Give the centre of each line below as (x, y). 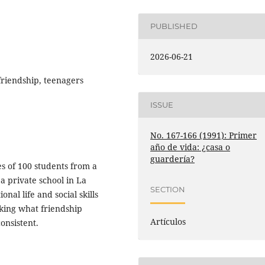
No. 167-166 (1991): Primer (204, 135)
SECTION (168, 190)
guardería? (173, 159)
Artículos (168, 221)
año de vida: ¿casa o (190, 147)
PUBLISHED (174, 26)
